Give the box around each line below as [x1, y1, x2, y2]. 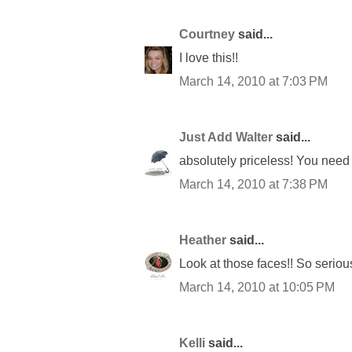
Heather [179, 233, 226, 247]
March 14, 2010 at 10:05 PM [179, 280, 335, 294]
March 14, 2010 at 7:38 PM [179, 177, 328, 191]
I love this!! [179, 50, 238, 64]
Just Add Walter [179, 130, 273, 144]
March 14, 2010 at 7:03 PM [179, 74, 328, 88]
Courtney [179, 27, 235, 41]
